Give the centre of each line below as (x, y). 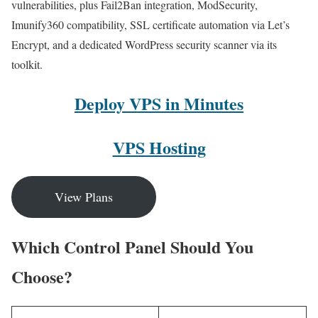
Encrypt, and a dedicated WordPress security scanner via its (144, 44)
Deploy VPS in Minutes (159, 103)
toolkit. (27, 64)
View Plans (84, 197)
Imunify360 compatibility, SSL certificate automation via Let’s (150, 24)
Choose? (42, 277)
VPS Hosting (159, 147)
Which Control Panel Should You (132, 247)
